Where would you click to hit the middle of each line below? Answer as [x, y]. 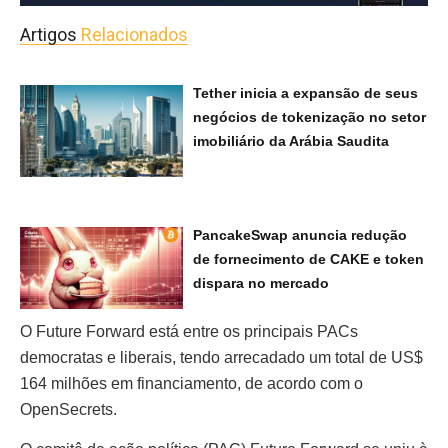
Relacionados [134, 35]
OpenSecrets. [70, 409]
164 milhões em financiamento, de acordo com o [191, 383]
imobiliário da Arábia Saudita [291, 141]
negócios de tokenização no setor [310, 117]
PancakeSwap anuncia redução [300, 234]
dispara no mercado [261, 282]
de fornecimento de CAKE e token [309, 258]
